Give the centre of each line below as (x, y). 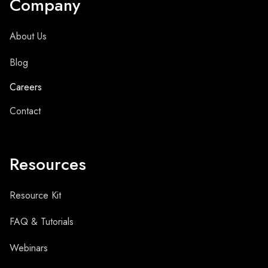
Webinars (29, 248)
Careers (26, 87)
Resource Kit (35, 195)
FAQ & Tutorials (42, 222)
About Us (28, 36)
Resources (48, 164)
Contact (25, 111)
